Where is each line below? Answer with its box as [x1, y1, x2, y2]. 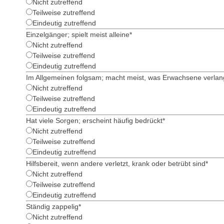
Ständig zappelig [26, 202, 78, 210]
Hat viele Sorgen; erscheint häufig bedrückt [26, 116, 162, 124]
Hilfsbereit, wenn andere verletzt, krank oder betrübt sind [26, 159, 205, 167]
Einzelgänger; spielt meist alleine [26, 30, 129, 38]
